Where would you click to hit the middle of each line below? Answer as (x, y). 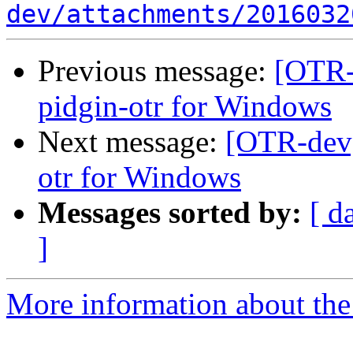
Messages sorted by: (170, 213)
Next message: (132, 142)
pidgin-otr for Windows (185, 106)
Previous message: (156, 71)
